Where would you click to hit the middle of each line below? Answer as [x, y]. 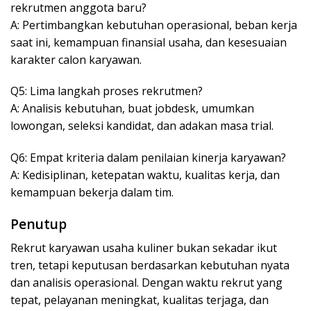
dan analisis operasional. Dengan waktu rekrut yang [146, 282]
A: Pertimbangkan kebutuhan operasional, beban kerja [154, 25]
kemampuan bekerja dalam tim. [92, 193]
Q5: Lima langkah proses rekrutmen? [107, 91]
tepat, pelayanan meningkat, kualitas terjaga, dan [140, 300]
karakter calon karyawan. [76, 59]
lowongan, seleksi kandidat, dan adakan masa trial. [142, 126]
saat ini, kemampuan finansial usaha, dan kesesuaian [149, 42]
